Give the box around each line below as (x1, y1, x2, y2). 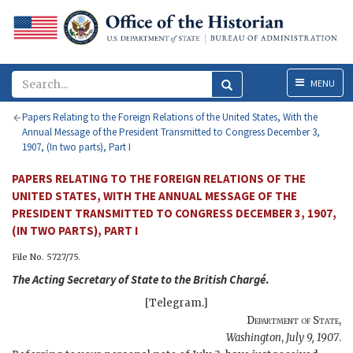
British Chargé (193, 272, 266, 288)
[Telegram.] (145, 296, 208, 310)
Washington (226, 331, 281, 345)
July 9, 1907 (286, 331, 339, 345)
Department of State (247, 314, 339, 328)
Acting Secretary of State (32, 272, 158, 288)
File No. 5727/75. (12, 251, 80, 263)
